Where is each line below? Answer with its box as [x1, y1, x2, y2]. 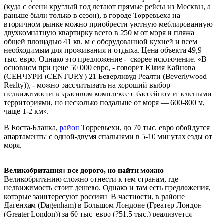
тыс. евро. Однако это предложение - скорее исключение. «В [4, 54, 207, 63]
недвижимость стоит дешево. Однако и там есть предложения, [4, 183, 211, 192]
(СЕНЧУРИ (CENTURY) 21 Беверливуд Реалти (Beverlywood [4, 72, 207, 80]
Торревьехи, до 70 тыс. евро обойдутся [79, 123, 210, 132]
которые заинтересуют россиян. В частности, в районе [4, 192, 185, 201]
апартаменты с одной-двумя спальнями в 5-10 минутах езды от [4, 132, 212, 140]
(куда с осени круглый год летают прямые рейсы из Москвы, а [4, 2, 211, 11]
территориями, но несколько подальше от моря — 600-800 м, [4, 98, 205, 107]
